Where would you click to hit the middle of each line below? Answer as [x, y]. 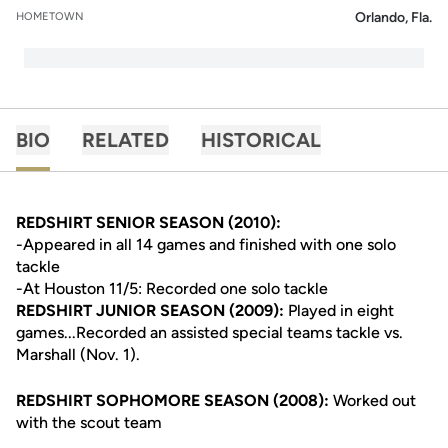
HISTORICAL [261, 140]
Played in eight [341, 310]
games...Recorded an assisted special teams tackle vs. [209, 332]
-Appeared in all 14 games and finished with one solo [206, 244]
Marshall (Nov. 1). [78, 354]
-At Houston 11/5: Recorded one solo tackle [172, 288]
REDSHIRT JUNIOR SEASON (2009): [152, 310]
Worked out [372, 400]
